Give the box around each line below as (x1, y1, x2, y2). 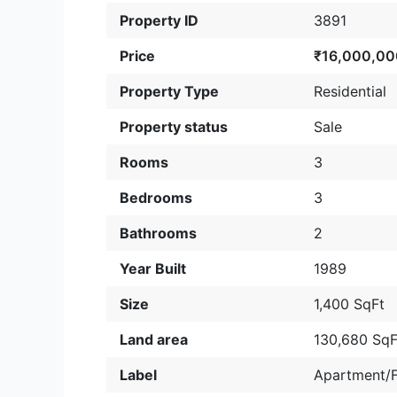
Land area (120, 331, 188, 348)
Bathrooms (120, 224, 197, 242)
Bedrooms (120, 189, 192, 206)
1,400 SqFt (313, 295, 385, 313)
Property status (120, 118, 228, 136)
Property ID (120, 12, 198, 29)
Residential (313, 82, 386, 100)
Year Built (120, 260, 186, 277)
